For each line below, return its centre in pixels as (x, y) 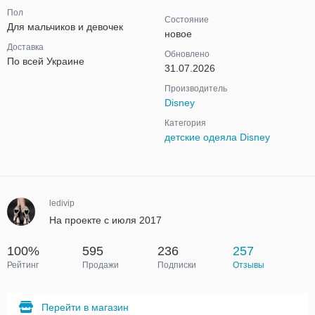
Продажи (101, 265)
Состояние (187, 20)
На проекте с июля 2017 (105, 220)
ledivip (62, 203)
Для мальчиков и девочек (65, 27)
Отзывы (249, 265)
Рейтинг (23, 265)
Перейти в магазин (85, 307)
